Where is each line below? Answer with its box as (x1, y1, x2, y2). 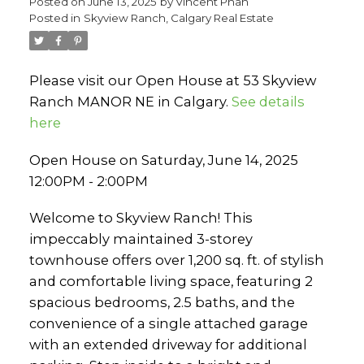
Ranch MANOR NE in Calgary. (28, 93, 232, 110)
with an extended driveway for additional (28, 336, 307, 353)
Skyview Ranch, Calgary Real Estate (83, 11, 274, 24)
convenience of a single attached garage (28, 315, 308, 332)
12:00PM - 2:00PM (28, 172, 148, 189)
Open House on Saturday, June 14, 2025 (28, 151, 298, 168)
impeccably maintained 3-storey (28, 231, 253, 248)
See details (231, 93, 305, 110)
